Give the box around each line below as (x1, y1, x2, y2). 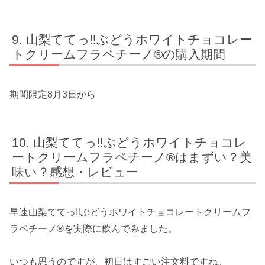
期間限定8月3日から (9, 89, 96, 99)
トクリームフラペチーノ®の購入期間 (12, 47, 226, 61)
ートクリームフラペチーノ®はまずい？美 (12, 150, 253, 164)
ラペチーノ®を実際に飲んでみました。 (9, 223, 177, 234)
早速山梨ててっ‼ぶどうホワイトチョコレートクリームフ (9, 206, 251, 217)
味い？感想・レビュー (12, 164, 139, 179)
